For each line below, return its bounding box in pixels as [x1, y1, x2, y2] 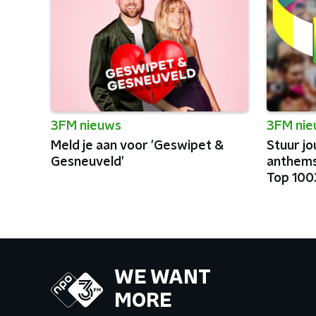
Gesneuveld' [51, 156, 124, 169]
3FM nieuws [51, 120, 121, 133]
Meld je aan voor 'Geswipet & [51, 140, 224, 152]
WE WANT [114, 268, 211, 288]
